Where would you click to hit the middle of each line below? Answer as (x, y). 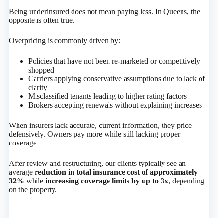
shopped (41, 70)
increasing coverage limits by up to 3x (107, 181)
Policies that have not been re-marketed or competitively (114, 61)
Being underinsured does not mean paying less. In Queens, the (104, 12)
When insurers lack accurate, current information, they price (100, 126)
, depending (186, 181)
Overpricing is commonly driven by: (64, 41)
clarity (37, 88)
